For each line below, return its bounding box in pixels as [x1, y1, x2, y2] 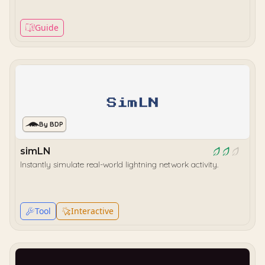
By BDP [39, 120, 63, 128]
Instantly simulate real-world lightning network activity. [20, 159, 218, 170]
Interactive [71, 205, 114, 216]
